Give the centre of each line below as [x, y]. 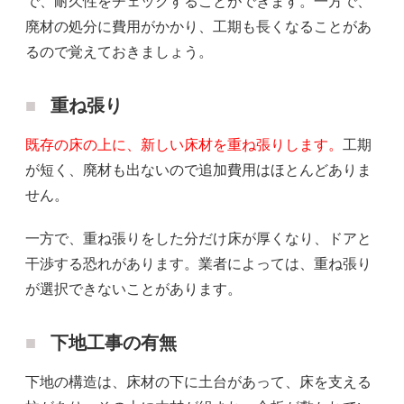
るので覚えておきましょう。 [119, 52]
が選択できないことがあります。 [133, 289]
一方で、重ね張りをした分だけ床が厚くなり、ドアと [198, 239]
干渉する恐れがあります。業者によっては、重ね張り [198, 264]
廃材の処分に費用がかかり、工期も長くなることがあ [198, 27]
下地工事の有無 [114, 343]
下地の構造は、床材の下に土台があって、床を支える [198, 382]
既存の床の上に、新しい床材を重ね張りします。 [184, 145]
